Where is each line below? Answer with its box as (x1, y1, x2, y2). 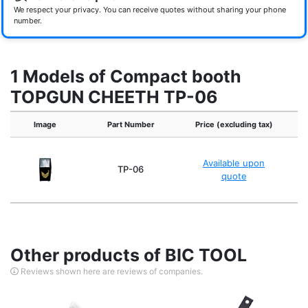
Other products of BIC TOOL (10, 245, 247, 266)
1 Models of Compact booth (10, 66, 241, 87)
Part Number (107, 120, 155, 130)
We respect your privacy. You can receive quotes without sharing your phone (14, 5, 286, 15)
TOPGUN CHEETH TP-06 (10, 87, 218, 108)
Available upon (203, 157, 265, 169)
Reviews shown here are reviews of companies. (19, 266, 203, 277)
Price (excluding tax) (195, 120, 273, 130)
